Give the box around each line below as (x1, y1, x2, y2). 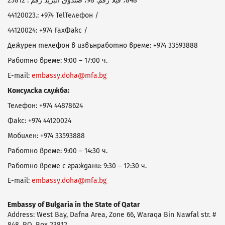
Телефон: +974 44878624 (8, 101, 83, 110)
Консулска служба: (8, 86, 69, 95)
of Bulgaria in (38, 200, 81, 209)
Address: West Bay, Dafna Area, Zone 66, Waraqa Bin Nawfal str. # (8, 210, 216, 219)
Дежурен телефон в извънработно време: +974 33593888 (8, 41, 198, 50)
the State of (83, 200, 122, 209)
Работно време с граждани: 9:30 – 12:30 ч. (8, 161, 147, 170)
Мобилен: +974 (8, 131, 55, 140)
